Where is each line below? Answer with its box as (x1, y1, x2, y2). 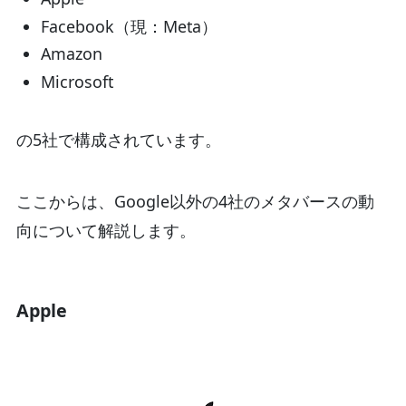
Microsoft (40, 70, 113, 92)
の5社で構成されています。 (15, 129, 221, 151)
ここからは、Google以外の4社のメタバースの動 (15, 190, 374, 213)
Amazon (40, 43, 102, 65)
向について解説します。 (15, 219, 196, 242)
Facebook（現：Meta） (40, 14, 217, 37)
